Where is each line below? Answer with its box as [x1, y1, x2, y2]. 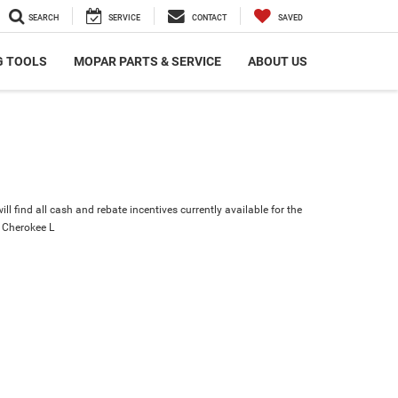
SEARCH [28, 13, 59, 23]
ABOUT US [248, 53, 307, 68]
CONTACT [192, 13, 227, 23]
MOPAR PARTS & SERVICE [74, 53, 221, 68]
